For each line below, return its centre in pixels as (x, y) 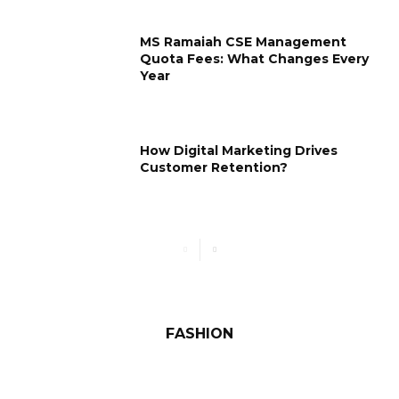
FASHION (199, 333)
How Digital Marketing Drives (239, 151)
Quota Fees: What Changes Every (255, 59)
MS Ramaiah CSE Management (244, 42)
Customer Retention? (214, 168)
